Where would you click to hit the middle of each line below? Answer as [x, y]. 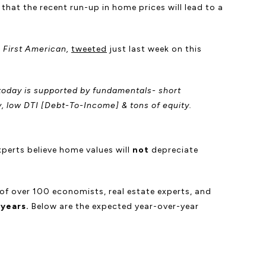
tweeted [89, 49]
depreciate [175, 150]
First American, [36, 49]
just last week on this [154, 49]
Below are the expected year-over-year [115, 206]
